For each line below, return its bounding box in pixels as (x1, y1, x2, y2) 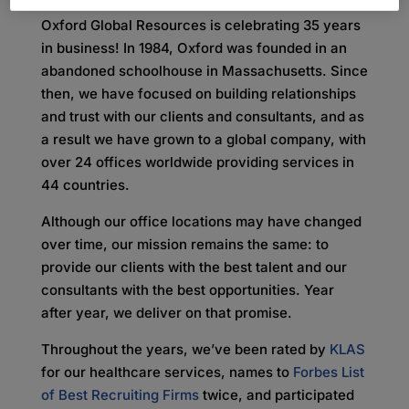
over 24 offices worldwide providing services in (40, 153, 354, 171)
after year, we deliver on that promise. (40, 304, 292, 321)
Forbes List (292, 363, 364, 381)
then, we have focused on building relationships (40, 85, 356, 102)
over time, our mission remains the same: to (40, 236, 329, 253)
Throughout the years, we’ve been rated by (40, 341, 330, 358)
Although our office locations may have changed (40, 213, 362, 230)
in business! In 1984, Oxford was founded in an (40, 39, 347, 57)
